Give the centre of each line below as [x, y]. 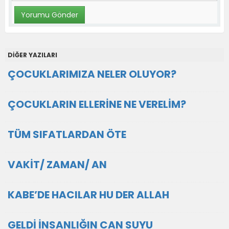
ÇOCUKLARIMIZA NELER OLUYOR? [92, 74]
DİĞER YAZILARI [32, 55]
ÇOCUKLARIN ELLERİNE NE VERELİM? [97, 105]
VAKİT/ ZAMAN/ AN [57, 165]
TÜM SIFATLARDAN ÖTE [67, 135]
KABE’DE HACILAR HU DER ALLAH [88, 195]
